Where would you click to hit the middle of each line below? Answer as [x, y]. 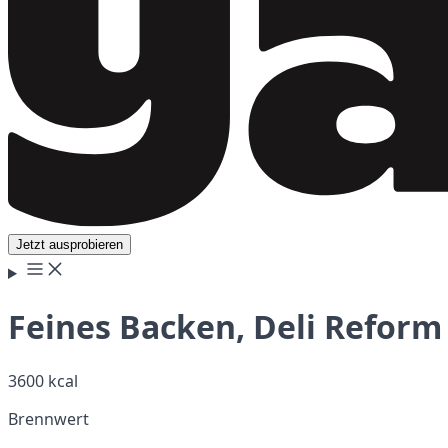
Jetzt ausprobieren [69, 244]
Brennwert [48, 418]
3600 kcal [43, 380]
